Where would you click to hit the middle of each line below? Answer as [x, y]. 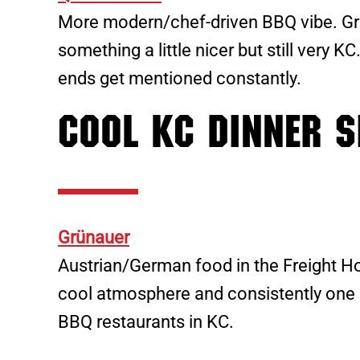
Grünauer [94, 238]
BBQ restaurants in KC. [146, 322]
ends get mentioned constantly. [180, 78]
